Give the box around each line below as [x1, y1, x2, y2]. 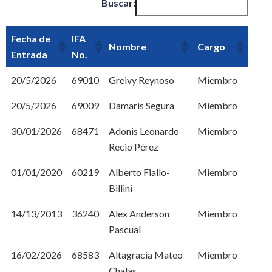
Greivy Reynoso [109, 74, 174, 86]
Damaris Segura [109, 100, 174, 111]
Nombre [109, 41, 146, 52]
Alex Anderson [109, 208, 169, 219]
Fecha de [11, 33, 50, 44]
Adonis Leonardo [109, 125, 179, 137]
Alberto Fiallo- [109, 166, 170, 178]
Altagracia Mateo [109, 249, 183, 260]
